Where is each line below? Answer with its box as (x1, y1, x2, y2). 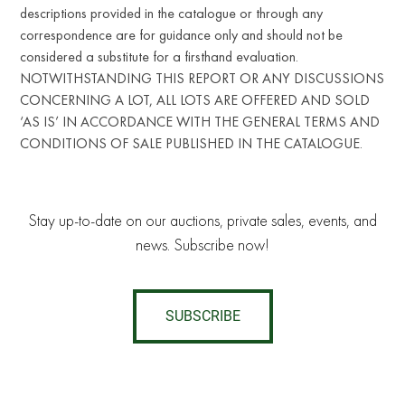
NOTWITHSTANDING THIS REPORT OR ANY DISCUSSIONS (20, 69, 385, 87)
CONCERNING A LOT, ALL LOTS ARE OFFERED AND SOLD (20, 90, 371, 108)
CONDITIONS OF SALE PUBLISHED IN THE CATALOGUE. (20, 134, 363, 152)
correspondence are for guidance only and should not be (20, 25, 344, 43)
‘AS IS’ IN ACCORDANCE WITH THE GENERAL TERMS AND (20, 112, 381, 130)
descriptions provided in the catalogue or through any (20, 4, 324, 22)
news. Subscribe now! (136, 235, 269, 255)
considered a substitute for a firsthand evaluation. (20, 47, 299, 65)
